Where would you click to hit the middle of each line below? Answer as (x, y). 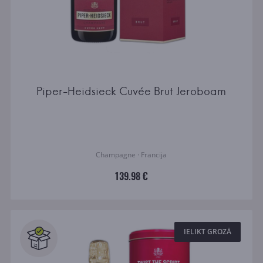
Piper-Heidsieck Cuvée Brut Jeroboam (131, 92)
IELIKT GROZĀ (208, 231)
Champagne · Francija (131, 154)
